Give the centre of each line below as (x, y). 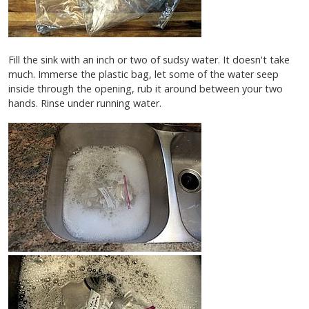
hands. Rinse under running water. (85, 103)
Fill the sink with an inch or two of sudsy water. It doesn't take (149, 60)
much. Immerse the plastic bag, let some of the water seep (143, 74)
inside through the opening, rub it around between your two (146, 89)
